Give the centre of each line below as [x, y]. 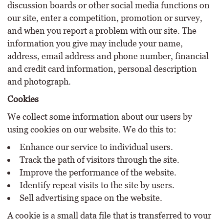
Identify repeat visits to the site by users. [97, 185]
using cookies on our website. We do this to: [92, 129]
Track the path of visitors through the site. [99, 160]
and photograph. [39, 81]
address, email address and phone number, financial [108, 56]
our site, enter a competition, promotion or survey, [105, 18]
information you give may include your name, [95, 43]
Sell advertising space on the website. [91, 198]
